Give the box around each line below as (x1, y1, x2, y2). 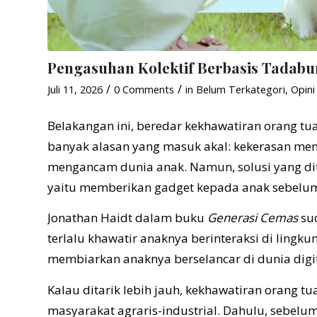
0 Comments (114, 81, 174, 96)
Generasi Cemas (207, 209, 298, 226)
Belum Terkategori (196, 81, 285, 96)
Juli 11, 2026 (47, 81, 103, 96)
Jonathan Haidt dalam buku (47, 209, 207, 226)
